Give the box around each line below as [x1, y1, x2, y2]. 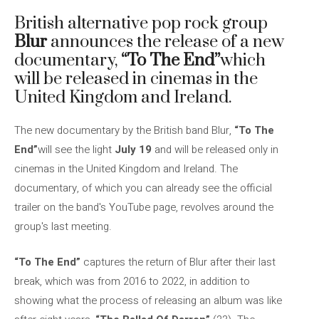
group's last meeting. [14, 219, 112, 234]
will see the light [38, 142, 115, 157]
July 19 [115, 142, 152, 157]
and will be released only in [152, 142, 278, 157]
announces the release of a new [47, 31, 284, 53]
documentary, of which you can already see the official [14, 180, 272, 196]
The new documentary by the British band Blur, [14, 122, 234, 138]
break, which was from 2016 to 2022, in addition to [14, 273, 250, 289]
